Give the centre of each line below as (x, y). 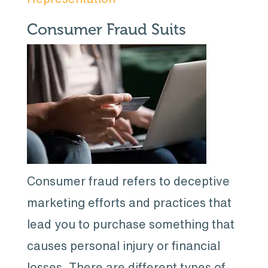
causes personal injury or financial (123, 246)
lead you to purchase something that (130, 224)
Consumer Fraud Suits (106, 30)
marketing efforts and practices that (129, 202)
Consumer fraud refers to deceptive (128, 181)
